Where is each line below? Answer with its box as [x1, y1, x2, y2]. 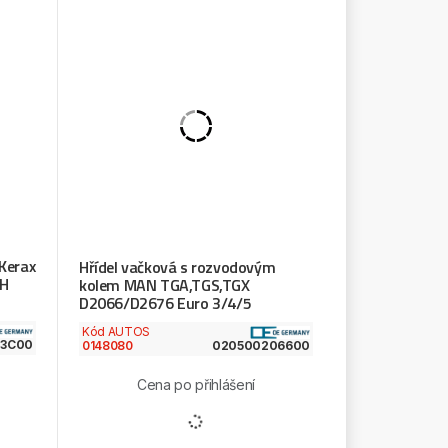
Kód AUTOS [81, 323, 150, 339]
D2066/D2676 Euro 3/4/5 [78, 290, 252, 315]
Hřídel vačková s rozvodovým [78, 254, 276, 279]
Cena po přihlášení [137, 375, 255, 393]
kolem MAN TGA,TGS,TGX [78, 272, 250, 297]
